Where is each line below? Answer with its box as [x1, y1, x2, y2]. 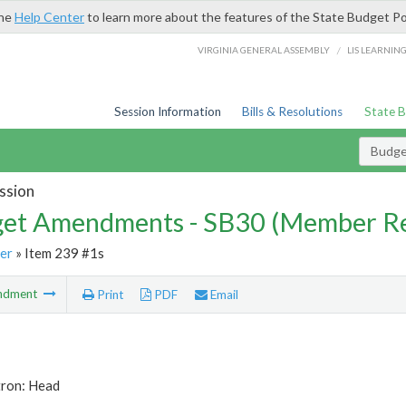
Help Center [14, 9, 84, 24]
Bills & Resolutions [242, 104, 343, 119]
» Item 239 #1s [12, 244, 104, 261]
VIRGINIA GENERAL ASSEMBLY [198, 43, 331, 55]
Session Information [113, 104, 221, 119]
